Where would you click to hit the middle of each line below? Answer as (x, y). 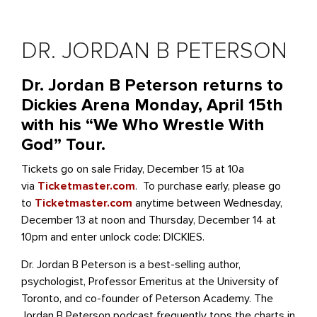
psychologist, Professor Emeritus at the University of (150, 281)
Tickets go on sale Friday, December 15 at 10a (133, 169)
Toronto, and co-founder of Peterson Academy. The (147, 298)
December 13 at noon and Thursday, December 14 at (149, 220)
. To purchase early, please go (208, 186)
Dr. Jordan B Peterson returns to (152, 85)
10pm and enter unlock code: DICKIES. (113, 237)
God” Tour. (63, 144)
